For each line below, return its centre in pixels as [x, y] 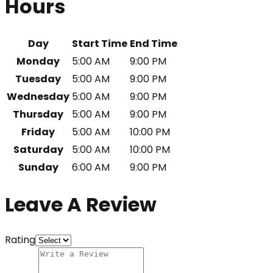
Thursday [38, 115]
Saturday [38, 150]
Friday [38, 132]
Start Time [100, 44]
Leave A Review [81, 204]
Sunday [38, 168]
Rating [20, 240]
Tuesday [38, 79]
